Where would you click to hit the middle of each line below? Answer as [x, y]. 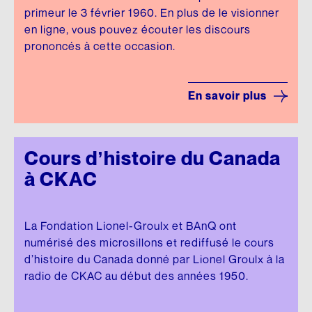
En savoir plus [227, 96]
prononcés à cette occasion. [100, 46]
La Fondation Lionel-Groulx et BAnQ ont [131, 226]
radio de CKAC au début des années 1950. [136, 276]
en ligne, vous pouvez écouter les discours [138, 30]
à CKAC [61, 179]
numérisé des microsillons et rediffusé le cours [149, 243]
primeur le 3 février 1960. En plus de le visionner [152, 13]
